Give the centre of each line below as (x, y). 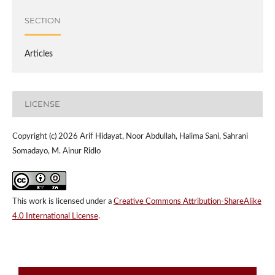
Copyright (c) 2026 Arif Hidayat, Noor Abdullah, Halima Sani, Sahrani (130, 136)
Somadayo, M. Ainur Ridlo (56, 151)
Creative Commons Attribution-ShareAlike (187, 201)
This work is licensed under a (63, 201)
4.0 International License (55, 216)
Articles (38, 54)
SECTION (42, 21)
